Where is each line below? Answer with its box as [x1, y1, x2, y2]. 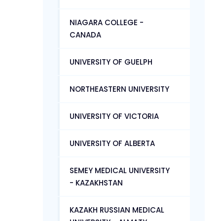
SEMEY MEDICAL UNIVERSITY [70, 165, 170, 176]
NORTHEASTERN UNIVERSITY [70, 83, 169, 94]
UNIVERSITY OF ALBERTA [70, 138, 155, 148]
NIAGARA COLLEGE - [70, 17, 144, 28]
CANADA [70, 29, 101, 40]
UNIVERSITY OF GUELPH [70, 56, 152, 67]
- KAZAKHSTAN [70, 177, 123, 188]
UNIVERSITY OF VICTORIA [70, 110, 159, 121]
